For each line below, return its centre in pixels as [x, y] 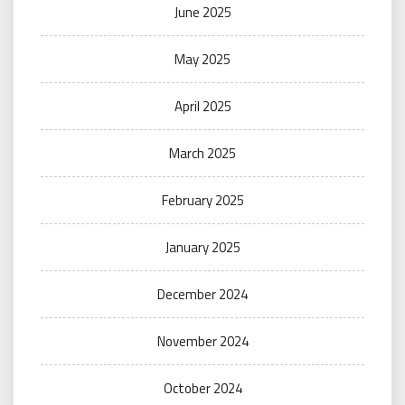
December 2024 [202, 294]
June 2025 [202, 12]
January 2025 [202, 247]
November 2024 [202, 341]
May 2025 [202, 59]
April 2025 [202, 106]
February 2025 [202, 200]
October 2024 [202, 388]
